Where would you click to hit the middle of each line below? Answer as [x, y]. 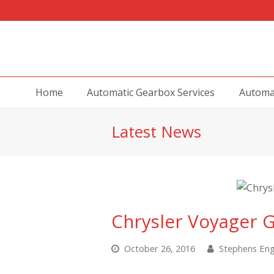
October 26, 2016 [160, 248]
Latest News [156, 131]
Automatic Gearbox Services [151, 92]
